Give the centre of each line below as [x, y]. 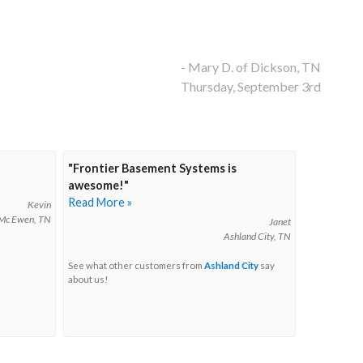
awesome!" [98, 186]
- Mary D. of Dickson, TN [251, 67]
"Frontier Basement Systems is [152, 169]
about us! [88, 280]
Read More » [100, 203]
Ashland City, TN [257, 237]
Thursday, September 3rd [251, 87]
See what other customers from [136, 266]
